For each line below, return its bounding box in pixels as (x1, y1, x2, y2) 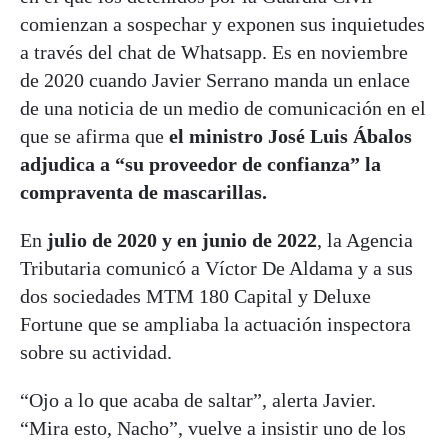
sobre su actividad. (20, 341, 172, 364)
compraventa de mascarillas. (20, 181, 267, 204)
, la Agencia (317, 229, 413, 252)
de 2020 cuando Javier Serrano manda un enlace (20, 69, 410, 92)
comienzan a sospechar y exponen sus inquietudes (20, 13, 425, 36)
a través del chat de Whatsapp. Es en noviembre (20, 41, 408, 64)
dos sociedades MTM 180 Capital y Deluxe (20, 285, 371, 308)
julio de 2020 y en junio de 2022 (42, 229, 317, 252)
